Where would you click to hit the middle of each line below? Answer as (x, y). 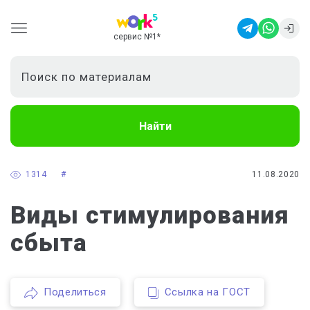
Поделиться (75, 292)
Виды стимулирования (150, 216)
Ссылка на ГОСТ (207, 292)
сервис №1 (135, 37)
